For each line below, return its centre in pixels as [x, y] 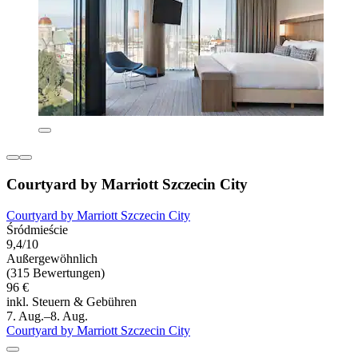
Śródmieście [37, 229]
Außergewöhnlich [52, 258]
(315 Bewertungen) [56, 272]
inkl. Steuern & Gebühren [72, 301]
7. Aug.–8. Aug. [47, 316]
